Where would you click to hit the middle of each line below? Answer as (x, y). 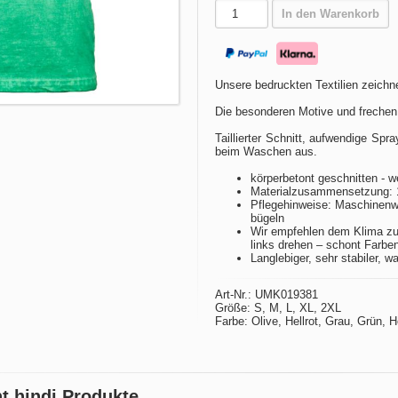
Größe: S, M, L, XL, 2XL (278, 307)
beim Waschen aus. (266, 151)
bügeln (267, 218)
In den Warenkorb (330, 14)
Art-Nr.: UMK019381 (267, 294)
